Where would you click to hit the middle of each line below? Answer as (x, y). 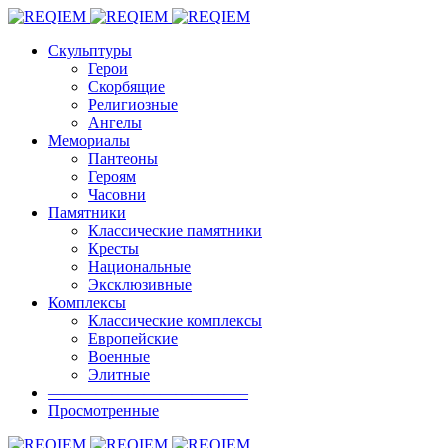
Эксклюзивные (140, 284)
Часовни (117, 194)
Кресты (113, 248)
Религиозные (133, 104)
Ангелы (115, 122)
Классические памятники (175, 230)
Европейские (133, 338)
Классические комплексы (175, 320)
